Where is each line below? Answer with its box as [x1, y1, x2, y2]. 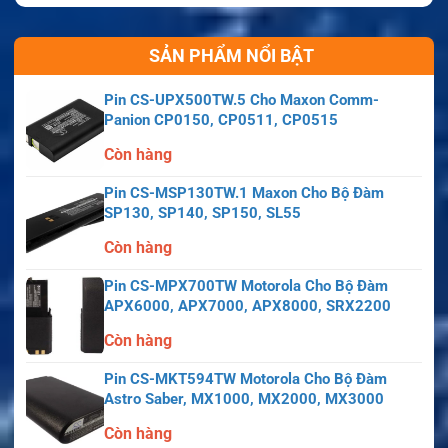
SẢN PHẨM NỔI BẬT [148, 44, 314, 66]
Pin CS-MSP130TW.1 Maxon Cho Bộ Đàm [104, 183, 384, 202]
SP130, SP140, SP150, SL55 [104, 203, 301, 222]
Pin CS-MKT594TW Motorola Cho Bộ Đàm [104, 369, 387, 388]
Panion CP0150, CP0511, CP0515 [104, 110, 338, 129]
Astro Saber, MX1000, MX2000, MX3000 [104, 389, 384, 408]
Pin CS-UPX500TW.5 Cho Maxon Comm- [104, 90, 379, 109]
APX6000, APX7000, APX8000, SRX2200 [104, 296, 391, 315]
